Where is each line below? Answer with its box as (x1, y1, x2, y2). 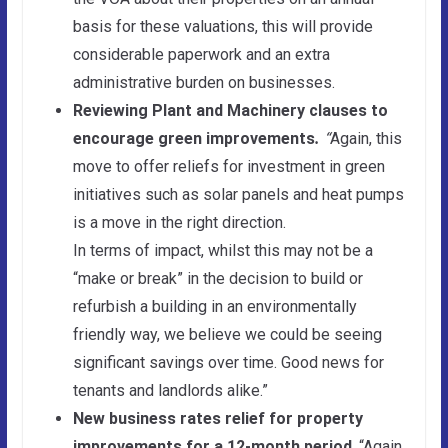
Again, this (329, 128, 402, 148)
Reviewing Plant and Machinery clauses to (72, 100, 388, 120)
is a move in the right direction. (72, 212, 286, 232)
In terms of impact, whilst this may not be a (72, 240, 373, 260)
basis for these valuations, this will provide (72, 16, 373, 36)
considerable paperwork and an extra (72, 44, 330, 64)
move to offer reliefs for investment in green (72, 156, 385, 176)
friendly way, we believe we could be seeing (72, 324, 382, 344)
